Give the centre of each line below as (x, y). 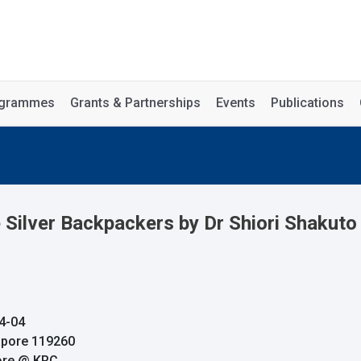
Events (236, 103)
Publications (307, 103)
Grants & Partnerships (135, 103)
